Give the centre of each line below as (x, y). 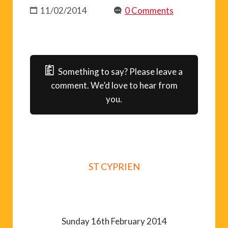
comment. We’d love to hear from (114, 85)
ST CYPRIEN (114, 166)
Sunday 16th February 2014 (114, 221)
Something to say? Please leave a (121, 71)
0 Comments (149, 10)
